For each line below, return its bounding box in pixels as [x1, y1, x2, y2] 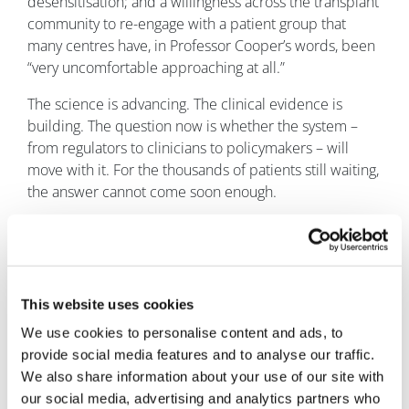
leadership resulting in [210, 374, 354, 395]
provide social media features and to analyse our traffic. [21, 346, 375, 362]
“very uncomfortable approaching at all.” [27, 58, 285, 79]
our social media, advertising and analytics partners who [21, 390, 380, 406]
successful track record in [210, 309, 375, 330]
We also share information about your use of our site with [21, 368, 384, 384]
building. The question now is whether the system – [27, 116, 358, 137]
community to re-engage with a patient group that [27, 14, 346, 35]
